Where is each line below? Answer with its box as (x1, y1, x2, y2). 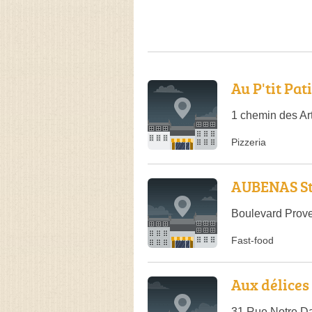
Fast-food (231, 234, 274, 246)
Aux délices (231, 273, 309, 295)
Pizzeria (231, 136, 266, 148)
